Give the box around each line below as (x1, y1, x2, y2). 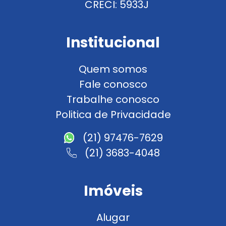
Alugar (96, 210, 130, 224)
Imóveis (83, 181, 143, 201)
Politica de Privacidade (55, 107, 171, 122)
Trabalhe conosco (67, 92, 159, 106)
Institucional (66, 32, 160, 52)
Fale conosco (79, 77, 147, 91)
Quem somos (79, 62, 147, 76)
